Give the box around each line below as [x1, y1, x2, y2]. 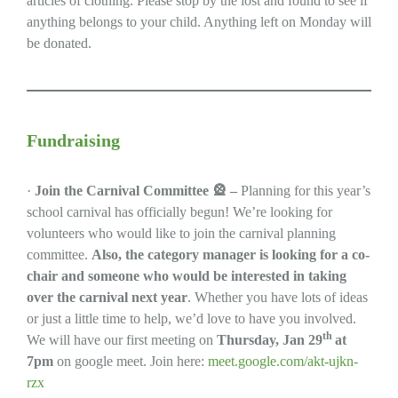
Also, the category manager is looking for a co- [92, 246, 370, 262]
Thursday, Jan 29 [217, 331, 322, 347]
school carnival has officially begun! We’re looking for [27, 203, 332, 219]
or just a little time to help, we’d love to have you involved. [27, 310, 356, 326]
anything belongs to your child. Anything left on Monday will [27, 13, 371, 29]
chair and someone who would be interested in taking [27, 267, 346, 283]
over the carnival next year [27, 289, 187, 305]
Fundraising [27, 130, 120, 150]
